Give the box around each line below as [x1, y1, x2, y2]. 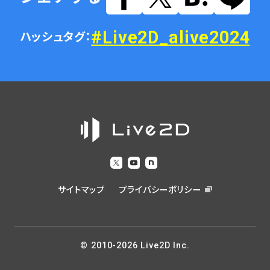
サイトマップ [58, 185, 105, 195]
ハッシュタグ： [20, 30, 92, 45]
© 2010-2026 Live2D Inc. [80, 240, 190, 251]
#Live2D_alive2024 [91, 27, 250, 48]
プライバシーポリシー [119, 185, 201, 195]
